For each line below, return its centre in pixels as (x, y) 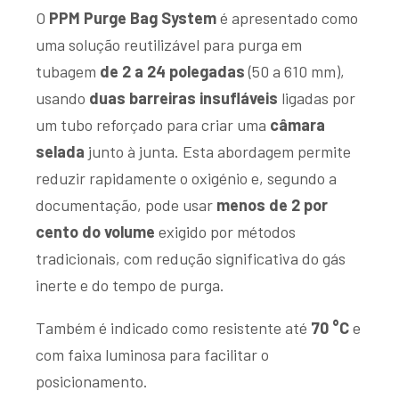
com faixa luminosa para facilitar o (152, 354)
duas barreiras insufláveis (183, 98)
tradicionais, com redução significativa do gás (191, 258)
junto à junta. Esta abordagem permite (218, 151)
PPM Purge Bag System (133, 17)
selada (60, 151)
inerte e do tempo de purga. (130, 285)
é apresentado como (287, 17)
